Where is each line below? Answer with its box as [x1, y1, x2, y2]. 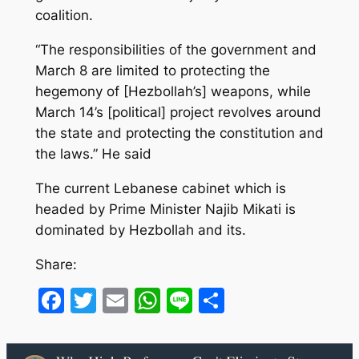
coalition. [34, 7, 93, 24]
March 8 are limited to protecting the [34, 63, 270, 79]
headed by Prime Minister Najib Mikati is [34, 200, 296, 217]
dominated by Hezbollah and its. [34, 221, 246, 238]
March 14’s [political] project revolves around [34, 104, 321, 121]
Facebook [63, 284, 184, 316]
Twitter [95, 284, 183, 316]
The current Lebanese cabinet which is [34, 179, 286, 196]
